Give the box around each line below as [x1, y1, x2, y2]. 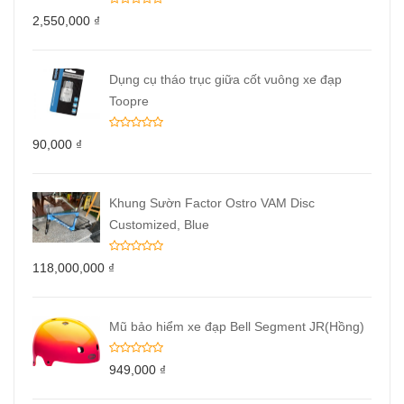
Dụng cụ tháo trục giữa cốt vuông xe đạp [109, 71, 342, 87]
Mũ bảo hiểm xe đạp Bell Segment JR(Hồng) [109, 318, 364, 334]
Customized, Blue [109, 216, 209, 232]
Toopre [109, 93, 149, 108]
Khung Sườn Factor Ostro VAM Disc [109, 195, 315, 210]
